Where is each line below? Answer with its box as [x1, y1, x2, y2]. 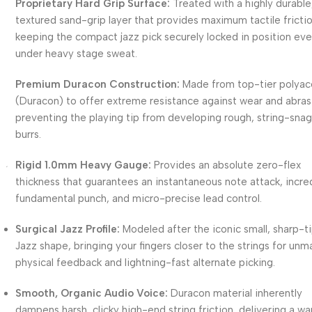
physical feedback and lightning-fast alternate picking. [15, 256, 276, 269]
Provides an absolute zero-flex [151, 158, 302, 171]
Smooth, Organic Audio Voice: [15, 286, 169, 299]
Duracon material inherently [168, 286, 303, 299]
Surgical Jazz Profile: [15, 222, 120, 235]
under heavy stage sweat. [15, 47, 138, 60]
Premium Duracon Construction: [15, 77, 180, 91]
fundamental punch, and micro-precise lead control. [15, 192, 263, 205]
